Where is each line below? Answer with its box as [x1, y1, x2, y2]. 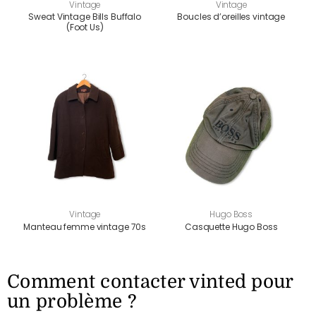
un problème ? [7, 291, 137, 312]
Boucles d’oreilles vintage [177, 11, 286, 23]
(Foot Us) [66, 21, 104, 34]
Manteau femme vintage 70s [23, 220, 147, 233]
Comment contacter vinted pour [7, 271, 293, 292]
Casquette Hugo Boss [184, 220, 278, 233]
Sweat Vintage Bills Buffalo [28, 11, 142, 23]
